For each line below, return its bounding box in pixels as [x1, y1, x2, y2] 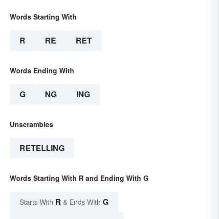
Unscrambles [10, 119, 53, 130]
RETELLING [20, 142, 65, 154]
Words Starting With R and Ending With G [10, 173, 149, 183]
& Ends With [61, 197, 103, 207]
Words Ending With [10, 66, 74, 76]
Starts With [20, 197, 55, 207]
